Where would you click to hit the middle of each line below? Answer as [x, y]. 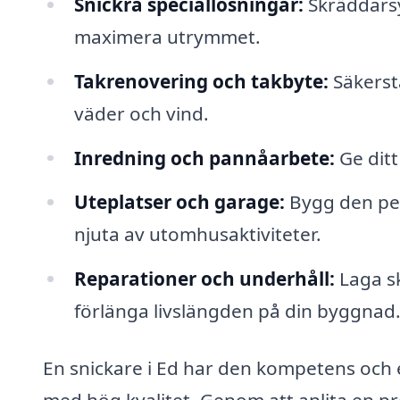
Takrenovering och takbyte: [201, 81]
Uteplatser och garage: [179, 202]
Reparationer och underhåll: [204, 279]
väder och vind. [141, 113]
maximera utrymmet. [167, 36]
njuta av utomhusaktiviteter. [197, 234]
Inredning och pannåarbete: [204, 158]
